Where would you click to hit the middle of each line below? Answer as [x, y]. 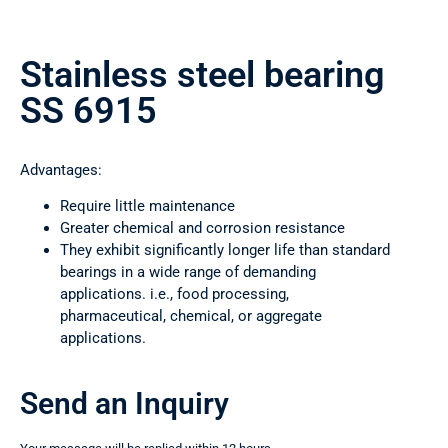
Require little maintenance [147, 206]
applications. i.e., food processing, [174, 294]
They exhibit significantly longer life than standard [225, 250]
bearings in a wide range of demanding [188, 272]
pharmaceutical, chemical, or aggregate [191, 316]
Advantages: [61, 170]
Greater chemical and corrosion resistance [202, 228]
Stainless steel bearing [202, 75]
